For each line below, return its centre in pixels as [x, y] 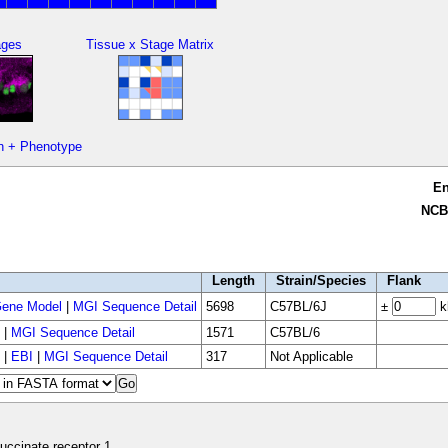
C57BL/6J [298, 306]
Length [233, 280]
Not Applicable [311, 356]
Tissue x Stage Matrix [150, 44]
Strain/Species [320, 280]
